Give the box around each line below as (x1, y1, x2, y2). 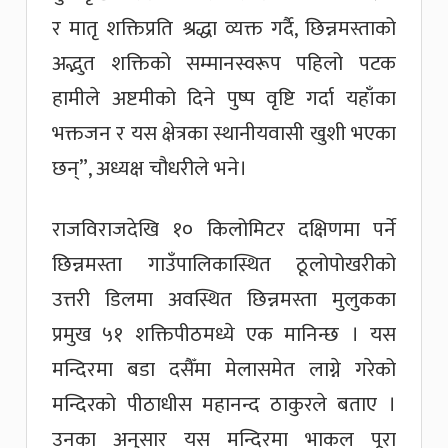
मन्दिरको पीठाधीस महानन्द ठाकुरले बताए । (52, 386, 396, 422)
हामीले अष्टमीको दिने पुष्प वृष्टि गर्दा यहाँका (52, 80, 396, 116)
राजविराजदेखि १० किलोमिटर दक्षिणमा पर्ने (52, 211, 396, 247)
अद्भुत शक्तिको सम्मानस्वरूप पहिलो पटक (52, 45, 396, 81)
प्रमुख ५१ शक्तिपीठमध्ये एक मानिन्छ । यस (52, 316, 396, 352)
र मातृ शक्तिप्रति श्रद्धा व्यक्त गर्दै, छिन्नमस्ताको (52, 10, 396, 46)
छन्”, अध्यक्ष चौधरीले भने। (52, 150, 248, 186)
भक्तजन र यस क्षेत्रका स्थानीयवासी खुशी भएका (52, 115, 396, 151)
